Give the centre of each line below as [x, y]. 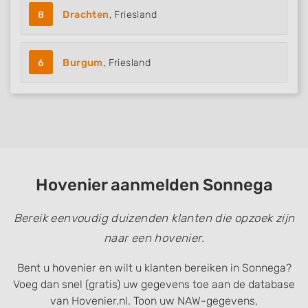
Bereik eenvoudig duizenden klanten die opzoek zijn [154, 218]
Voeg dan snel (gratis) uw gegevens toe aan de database [154, 284]
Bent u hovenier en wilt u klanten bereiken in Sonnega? [154, 268]
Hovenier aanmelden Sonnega [154, 185]
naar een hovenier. [154, 238]
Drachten [86, 15]
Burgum [83, 63]
